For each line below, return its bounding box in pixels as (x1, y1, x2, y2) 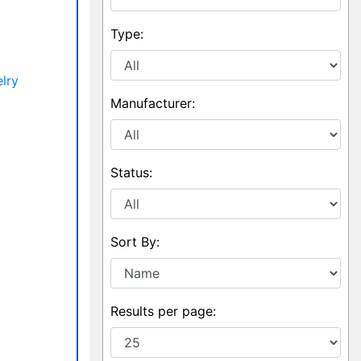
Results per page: (110, 303, 217, 319)
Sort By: (110, 234, 160, 250)
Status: (110, 164, 153, 180)
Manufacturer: (110, 95, 196, 111)
